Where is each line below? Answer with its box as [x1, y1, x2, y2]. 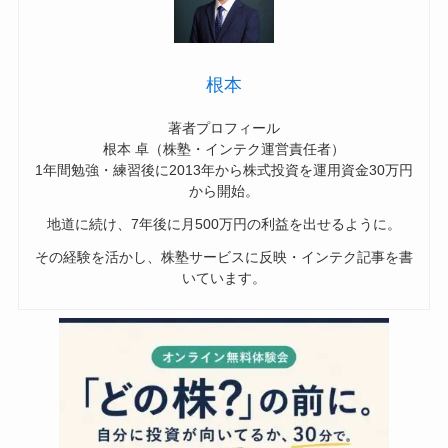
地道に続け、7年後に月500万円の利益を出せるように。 [47, 216, 401, 233]
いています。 [182, 270, 266, 287]
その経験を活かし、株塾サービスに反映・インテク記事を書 [35, 249, 413, 266]
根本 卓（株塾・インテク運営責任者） [103, 141, 345, 158]
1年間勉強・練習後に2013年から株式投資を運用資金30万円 [35, 162, 413, 179]
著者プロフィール [168, 120, 280, 137]
